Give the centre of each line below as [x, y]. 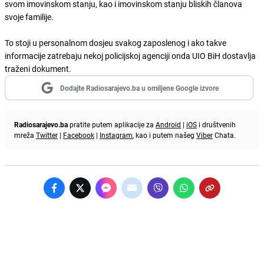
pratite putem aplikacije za [112, 124]
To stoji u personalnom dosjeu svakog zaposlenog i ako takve [115, 42]
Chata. [224, 135]
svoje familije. [30, 16]
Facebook [79, 135]
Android [168, 124]
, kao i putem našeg [164, 135]
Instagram [116, 135]
